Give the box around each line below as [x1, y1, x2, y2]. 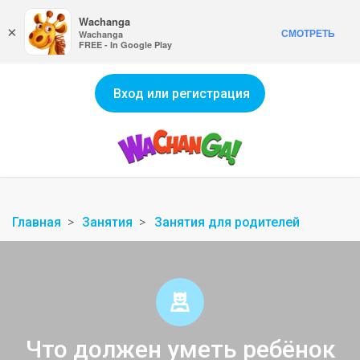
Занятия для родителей [153, 215, 300, 230]
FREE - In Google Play [79, 39, 172, 51]
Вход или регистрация [113, 86, 250, 101]
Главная [12, 215, 61, 230]
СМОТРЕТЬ [281, 26, 335, 40]
